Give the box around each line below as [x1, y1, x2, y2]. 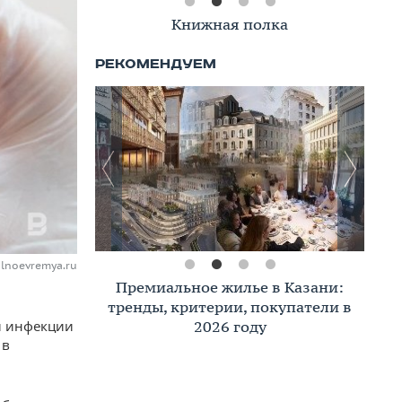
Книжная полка [171, 14, 288, 34]
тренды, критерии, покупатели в [108, 297, 352, 317]
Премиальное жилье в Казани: [116, 277, 344, 297]
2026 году [193, 317, 267, 336]
